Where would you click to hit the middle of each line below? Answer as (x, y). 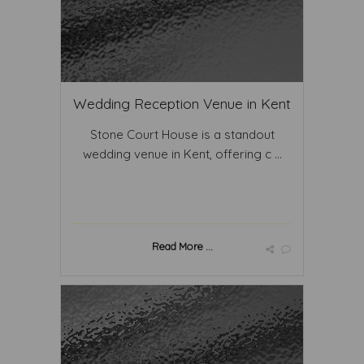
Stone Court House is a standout (182, 134)
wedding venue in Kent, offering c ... (182, 154)
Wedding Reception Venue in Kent (182, 104)
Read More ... (182, 246)
